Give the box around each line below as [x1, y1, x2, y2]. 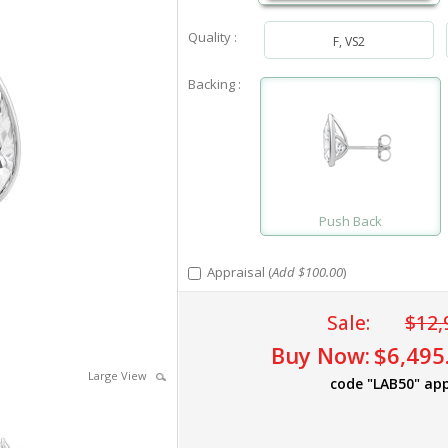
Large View [87, 368, 156, 383]
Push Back [318, 212, 382, 230]
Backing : [187, 75, 241, 93]
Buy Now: [270, 340, 370, 370]
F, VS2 [333, 33, 366, 50]
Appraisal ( [200, 263, 272, 281]
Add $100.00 [271, 263, 343, 281]
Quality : [187, 28, 237, 46]
